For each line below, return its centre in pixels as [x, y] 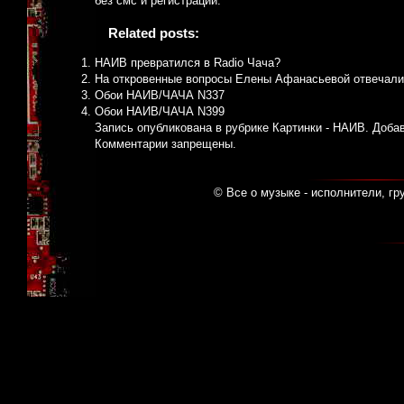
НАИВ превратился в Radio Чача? [188, 63]
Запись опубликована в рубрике [184, 128]
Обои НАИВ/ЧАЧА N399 [160, 112]
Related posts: [154, 33]
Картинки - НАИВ [319, 128]
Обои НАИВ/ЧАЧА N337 [160, 96]
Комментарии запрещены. [165, 144]
